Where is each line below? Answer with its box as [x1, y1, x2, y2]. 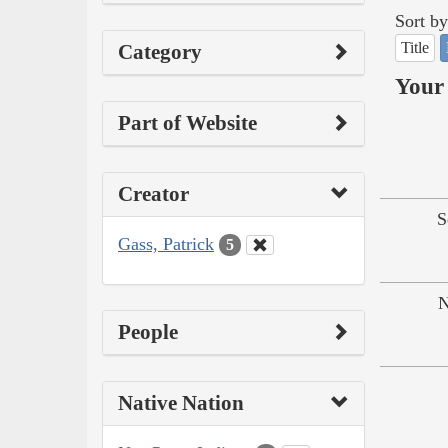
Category [118, 39, 202, 64]
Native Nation [118, 391, 244, 416]
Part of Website [118, 110, 257, 135]
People [118, 320, 178, 345]
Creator [118, 181, 189, 206]
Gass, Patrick [118, 233, 214, 254]
